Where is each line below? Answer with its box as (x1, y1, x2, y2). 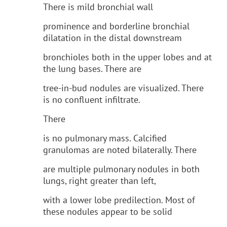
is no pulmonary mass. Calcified (43, 132, 167, 144)
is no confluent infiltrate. (43, 93, 140, 105)
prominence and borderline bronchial (43, 20, 190, 32)
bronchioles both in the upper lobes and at (43, 51, 212, 63)
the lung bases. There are (43, 62, 141, 74)
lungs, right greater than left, (43, 174, 156, 186)
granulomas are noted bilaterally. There (43, 143, 197, 156)
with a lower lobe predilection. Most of (43, 194, 195, 206)
